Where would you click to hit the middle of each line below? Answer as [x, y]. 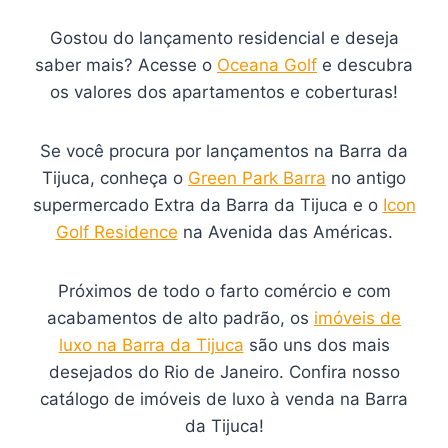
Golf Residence [116, 231]
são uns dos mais [316, 344]
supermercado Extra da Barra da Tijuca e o [207, 204]
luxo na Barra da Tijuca [151, 344]
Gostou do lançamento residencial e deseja [224, 37]
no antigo [366, 177]
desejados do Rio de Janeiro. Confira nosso [224, 371]
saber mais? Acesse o [126, 64]
